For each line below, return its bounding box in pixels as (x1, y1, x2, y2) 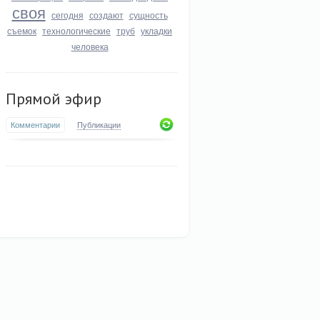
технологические (42, 24, 111, 36)
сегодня (51, 9, 84, 21)
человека (71, 40, 109, 52)
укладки (141, 24, 172, 36)
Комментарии (11, 119, 60, 130)
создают (89, 9, 124, 21)
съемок (7, 24, 36, 36)
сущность (129, 9, 168, 21)
